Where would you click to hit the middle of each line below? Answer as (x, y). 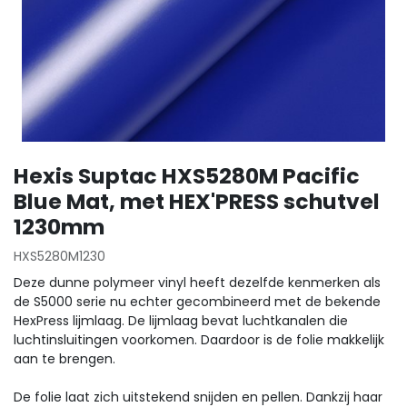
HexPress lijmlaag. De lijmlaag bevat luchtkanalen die (181, 321)
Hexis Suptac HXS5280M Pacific (187, 176)
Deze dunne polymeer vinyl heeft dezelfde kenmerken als (197, 283)
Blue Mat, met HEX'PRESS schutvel (197, 201)
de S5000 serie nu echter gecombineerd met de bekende (197, 302)
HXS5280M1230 (60, 256)
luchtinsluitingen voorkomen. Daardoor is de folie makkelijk (199, 340)
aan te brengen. (65, 359)
